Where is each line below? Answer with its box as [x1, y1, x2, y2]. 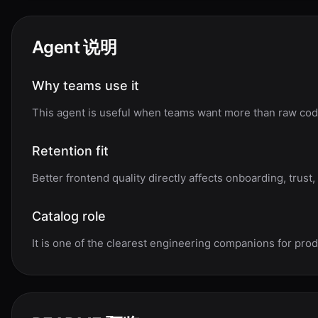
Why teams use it [32, 78, 139, 93]
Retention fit [32, 143, 109, 158]
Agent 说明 [32, 37, 117, 57]
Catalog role [32, 209, 106, 224]
